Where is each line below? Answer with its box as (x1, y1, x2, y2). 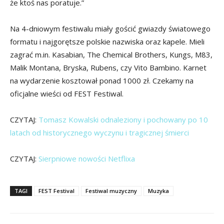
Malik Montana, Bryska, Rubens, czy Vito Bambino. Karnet (10, 62, 206, 72)
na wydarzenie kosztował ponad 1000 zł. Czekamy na (10, 75, 193, 85)
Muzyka (148, 186, 169, 194)
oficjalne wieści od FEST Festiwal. (10, 88, 123, 98)
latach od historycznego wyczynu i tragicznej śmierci (10, 127, 189, 137)
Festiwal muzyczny (85, 186, 137, 194)
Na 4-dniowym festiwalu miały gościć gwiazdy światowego (10, 23, 210, 33)
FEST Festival (38, 186, 74, 194)
